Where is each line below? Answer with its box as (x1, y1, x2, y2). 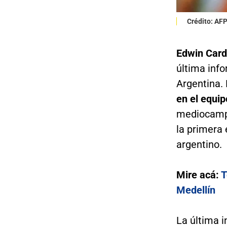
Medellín (176, 183, 215, 196)
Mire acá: (176, 168, 221, 181)
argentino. (176, 138, 222, 150)
